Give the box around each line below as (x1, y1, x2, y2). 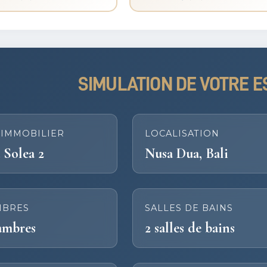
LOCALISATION (145, 128, 220, 139)
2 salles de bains (145, 219, 235, 237)
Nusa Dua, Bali (145, 144, 229, 162)
